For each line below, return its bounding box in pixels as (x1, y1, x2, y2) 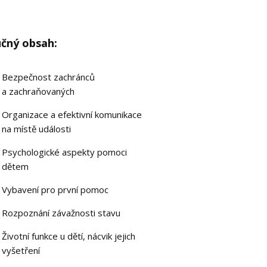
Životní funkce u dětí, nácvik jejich (2, 230, 136, 243)
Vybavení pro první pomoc (2, 184, 109, 196)
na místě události (2, 123, 72, 135)
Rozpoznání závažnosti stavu (2, 207, 121, 219)
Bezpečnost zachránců (2, 71, 95, 83)
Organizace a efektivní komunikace (2, 108, 142, 121)
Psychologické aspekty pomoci (2, 146, 128, 159)
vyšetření (2, 244, 41, 257)
